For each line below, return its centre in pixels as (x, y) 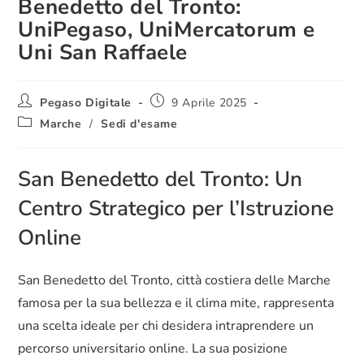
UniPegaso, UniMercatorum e (167, 30)
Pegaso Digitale (86, 103)
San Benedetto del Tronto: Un (160, 180)
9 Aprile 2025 (210, 103)
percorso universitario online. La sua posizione (153, 349)
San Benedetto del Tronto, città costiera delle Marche (175, 281)
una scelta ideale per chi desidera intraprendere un (166, 326)
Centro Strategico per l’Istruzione (176, 209)
